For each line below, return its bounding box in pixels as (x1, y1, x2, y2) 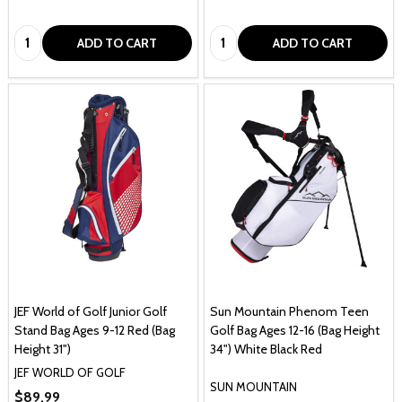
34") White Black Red (210, 340, 322, 357)
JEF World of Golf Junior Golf (14, 302, 167, 319)
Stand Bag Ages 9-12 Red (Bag (14, 321, 175, 338)
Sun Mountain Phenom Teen (210, 302, 369, 319)
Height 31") (14, 340, 71, 357)
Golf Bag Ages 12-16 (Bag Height (210, 321, 380, 338)
